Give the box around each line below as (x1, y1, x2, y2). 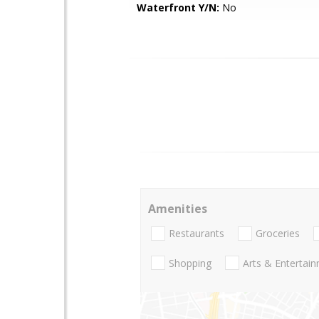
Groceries (256, 226, 300, 241)
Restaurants (169, 226, 224, 241)
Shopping (169, 256, 211, 270)
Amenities (148, 201, 207, 216)
